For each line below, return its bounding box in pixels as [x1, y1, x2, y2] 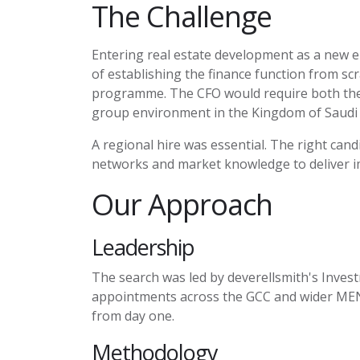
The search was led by [92, 268, 227, 286]
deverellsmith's [227, 268, 318, 286]
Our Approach [92, 185, 272, 224]
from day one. [92, 307, 174, 325]
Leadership [92, 232, 194, 262]
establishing [108, 65, 182, 83]
